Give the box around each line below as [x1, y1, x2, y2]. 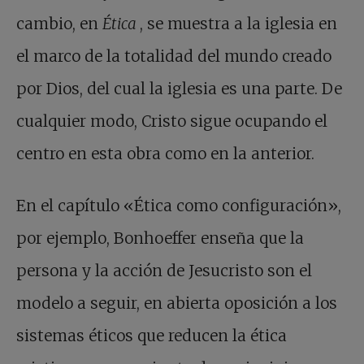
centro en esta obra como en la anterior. [16, 144, 314, 164]
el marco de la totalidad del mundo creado [16, 46, 331, 67]
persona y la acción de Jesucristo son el [16, 261, 312, 281]
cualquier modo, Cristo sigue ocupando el [16, 111, 327, 132]
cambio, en [16, 14, 102, 34]
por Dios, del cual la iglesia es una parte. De [16, 79, 342, 99]
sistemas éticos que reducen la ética [16, 326, 287, 346]
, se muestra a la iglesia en [140, 14, 337, 34]
